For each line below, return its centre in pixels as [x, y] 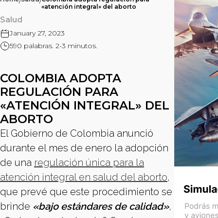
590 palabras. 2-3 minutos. [54, 46]
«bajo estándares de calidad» [101, 206]
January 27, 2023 [37, 33]
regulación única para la [89, 163]
